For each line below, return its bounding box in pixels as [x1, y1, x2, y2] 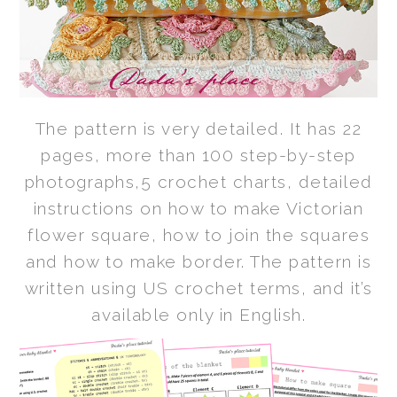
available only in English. [91, 304, 306, 324]
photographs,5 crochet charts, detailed [24, 171, 373, 191]
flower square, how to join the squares [27, 224, 370, 245]
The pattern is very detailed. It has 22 [35, 118, 362, 138]
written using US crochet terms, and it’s [24, 277, 373, 298]
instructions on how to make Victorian [33, 198, 364, 218]
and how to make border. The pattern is [26, 251, 371, 271]
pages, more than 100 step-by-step [41, 144, 356, 165]
